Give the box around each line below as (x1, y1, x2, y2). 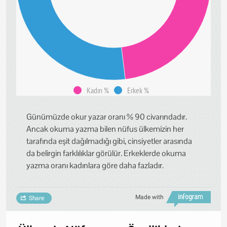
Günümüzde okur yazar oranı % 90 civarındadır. (26, 111, 187, 122)
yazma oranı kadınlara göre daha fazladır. (26, 160, 164, 171)
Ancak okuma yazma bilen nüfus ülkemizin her (26, 123, 184, 134)
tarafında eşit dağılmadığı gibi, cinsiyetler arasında (26, 135, 192, 146)
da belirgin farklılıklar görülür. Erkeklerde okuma (26, 147, 186, 159)
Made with (135, 193, 164, 201)
